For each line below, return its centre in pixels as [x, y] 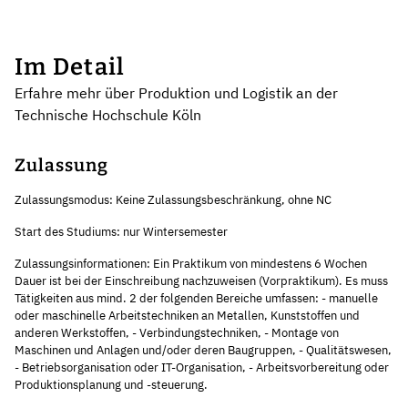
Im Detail [70, 66]
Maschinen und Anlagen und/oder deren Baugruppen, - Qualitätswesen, [203, 350]
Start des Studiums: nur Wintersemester [121, 231]
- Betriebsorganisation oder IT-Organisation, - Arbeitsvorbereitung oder [202, 367]
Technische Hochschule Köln [108, 114]
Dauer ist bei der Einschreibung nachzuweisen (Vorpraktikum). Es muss [201, 280]
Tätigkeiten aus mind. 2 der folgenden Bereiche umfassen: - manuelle [196, 298]
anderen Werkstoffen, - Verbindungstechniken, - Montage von [177, 332]
